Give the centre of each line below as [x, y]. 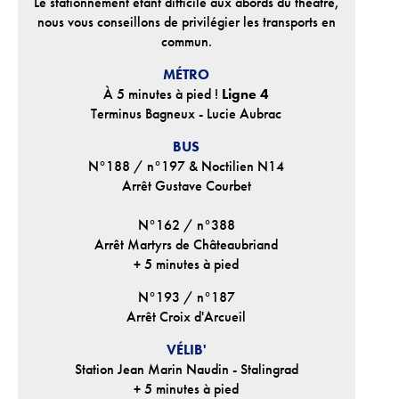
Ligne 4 [246, 94]
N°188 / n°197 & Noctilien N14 [187, 166]
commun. [186, 41]
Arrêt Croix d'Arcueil [187, 317]
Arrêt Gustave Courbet [186, 186]
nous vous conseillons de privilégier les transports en [186, 22]
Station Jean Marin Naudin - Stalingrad [186, 369]
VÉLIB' [186, 350]
